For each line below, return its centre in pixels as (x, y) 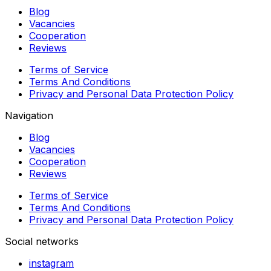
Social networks (42, 241)
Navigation (29, 115)
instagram (51, 263)
